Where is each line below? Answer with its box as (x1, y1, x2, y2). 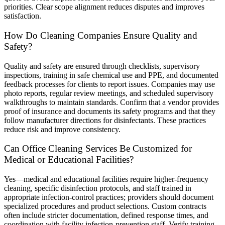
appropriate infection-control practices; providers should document (4, 193, 213, 202)
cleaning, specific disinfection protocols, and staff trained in (4, 184, 191, 193)
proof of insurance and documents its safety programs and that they (4, 106, 215, 116)
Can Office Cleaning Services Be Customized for (4, 143, 192, 154)
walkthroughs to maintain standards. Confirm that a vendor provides (4, 97, 219, 106)
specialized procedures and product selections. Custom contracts (4, 202, 206, 211)
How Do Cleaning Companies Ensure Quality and (4, 30, 197, 41)
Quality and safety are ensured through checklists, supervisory (4, 61, 200, 70)
